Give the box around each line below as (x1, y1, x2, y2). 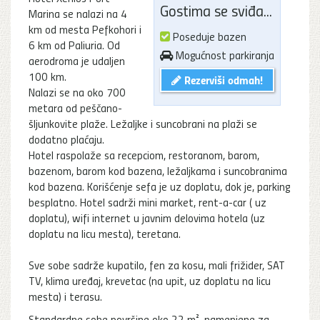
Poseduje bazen (170, 28, 246, 44)
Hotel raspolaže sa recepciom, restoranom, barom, (29, 146, 259, 163)
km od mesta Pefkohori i (29, 21, 141, 37)
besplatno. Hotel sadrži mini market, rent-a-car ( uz (29, 194, 266, 210)
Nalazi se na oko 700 (29, 84, 126, 100)
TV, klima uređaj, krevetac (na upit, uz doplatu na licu (29, 272, 271, 289)
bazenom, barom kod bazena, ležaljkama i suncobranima (29, 162, 287, 179)
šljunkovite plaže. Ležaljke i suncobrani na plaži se (29, 115, 257, 131)
